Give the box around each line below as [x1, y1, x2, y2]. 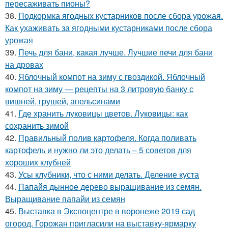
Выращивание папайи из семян [5, 193, 125, 205]
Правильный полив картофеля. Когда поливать [18, 132, 196, 144]
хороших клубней [5, 156, 71, 168]
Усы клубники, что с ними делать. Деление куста [18, 168, 199, 181]
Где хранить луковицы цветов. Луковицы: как [18, 107, 188, 120]
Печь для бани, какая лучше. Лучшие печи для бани [18, 46, 213, 59]
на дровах [5, 59, 43, 71]
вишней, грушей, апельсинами [5, 95, 120, 107]
